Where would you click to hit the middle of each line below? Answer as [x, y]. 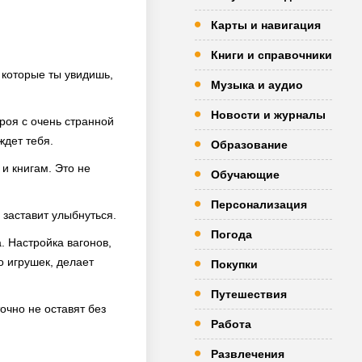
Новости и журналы [268, 115]
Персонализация [259, 204]
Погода [232, 234]
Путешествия [249, 294]
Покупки [234, 264]
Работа [231, 324]
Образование [249, 145]
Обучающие [245, 175]
